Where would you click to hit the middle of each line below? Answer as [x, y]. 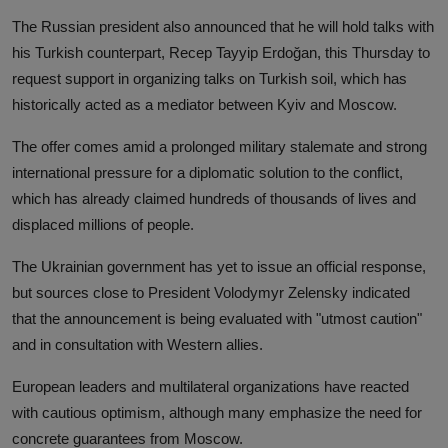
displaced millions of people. [103, 224]
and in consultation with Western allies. [137, 344]
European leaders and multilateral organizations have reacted [210, 386]
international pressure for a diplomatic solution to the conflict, [207, 172]
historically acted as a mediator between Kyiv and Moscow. [204, 104]
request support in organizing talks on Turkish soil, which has [209, 78]
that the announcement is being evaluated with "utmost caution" [217, 318]
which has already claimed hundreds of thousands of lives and [214, 198]
